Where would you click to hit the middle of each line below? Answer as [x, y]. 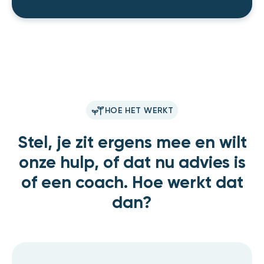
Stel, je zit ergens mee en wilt [132, 143]
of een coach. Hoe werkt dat [132, 183]
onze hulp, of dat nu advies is [132, 163]
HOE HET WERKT [139, 110]
